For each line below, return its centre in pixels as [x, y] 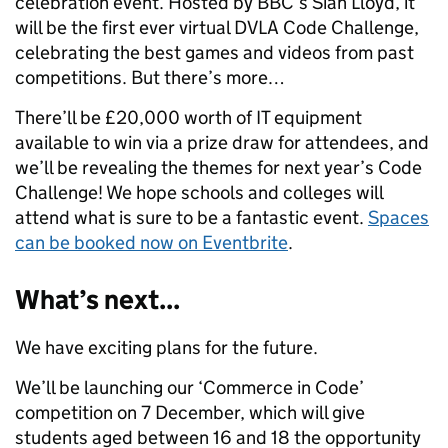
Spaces [398, 218]
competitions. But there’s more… [150, 78]
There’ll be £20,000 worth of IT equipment [188, 118]
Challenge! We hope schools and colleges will [199, 193]
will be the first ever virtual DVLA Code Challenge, [217, 28]
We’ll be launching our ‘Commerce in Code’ [189, 388]
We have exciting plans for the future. [166, 348]
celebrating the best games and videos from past [214, 53]
